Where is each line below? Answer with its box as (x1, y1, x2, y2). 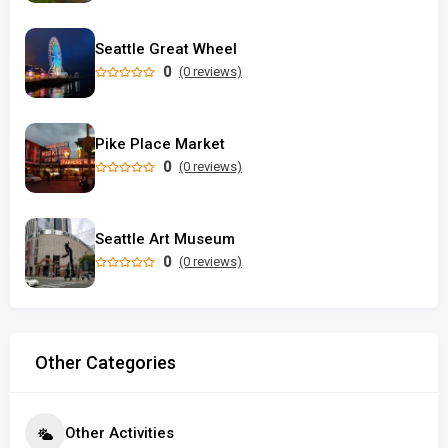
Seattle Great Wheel (95, 39, 237, 58)
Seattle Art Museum (95, 229, 235, 248)
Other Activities (65, 423, 174, 442)
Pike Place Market (95, 134, 225, 153)
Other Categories (35, 352, 176, 373)
